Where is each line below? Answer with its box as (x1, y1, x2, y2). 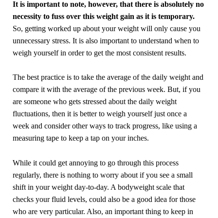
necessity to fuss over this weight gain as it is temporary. (13, 12, 195, 20)
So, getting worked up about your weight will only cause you (13, 24, 201, 33)
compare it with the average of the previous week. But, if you (13, 85, 201, 94)
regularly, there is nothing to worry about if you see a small (13, 170, 193, 179)
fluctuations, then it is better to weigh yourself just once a (13, 109, 187, 118)
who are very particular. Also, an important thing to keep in (13, 207, 194, 216)
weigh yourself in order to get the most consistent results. (13, 48, 187, 57)
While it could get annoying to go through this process (13, 158, 179, 167)
